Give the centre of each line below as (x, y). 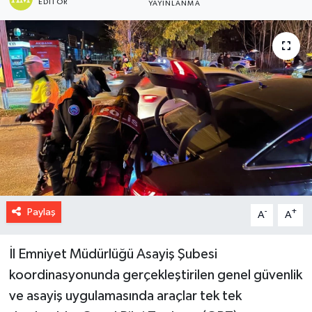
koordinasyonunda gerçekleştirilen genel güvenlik (155, 275)
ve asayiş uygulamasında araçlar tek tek (125, 296)
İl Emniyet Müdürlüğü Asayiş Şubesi (113, 254)
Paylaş (41, 212)
